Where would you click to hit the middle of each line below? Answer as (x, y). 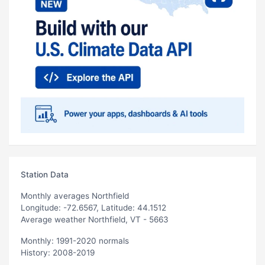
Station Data (45, 174)
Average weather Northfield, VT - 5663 (95, 219)
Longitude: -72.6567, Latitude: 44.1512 (93, 207)
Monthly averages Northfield (75, 195)
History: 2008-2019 (58, 252)
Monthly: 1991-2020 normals (75, 240)
